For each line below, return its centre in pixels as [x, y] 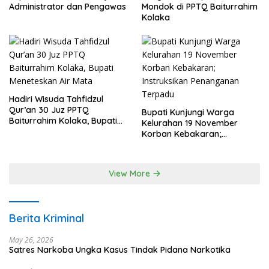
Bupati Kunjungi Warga [188, 113]
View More [130, 174]
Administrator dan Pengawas [68, 7]
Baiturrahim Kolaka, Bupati [63, 121]
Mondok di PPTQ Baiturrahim [200, 7]
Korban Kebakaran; [182, 134]
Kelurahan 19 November [190, 123]
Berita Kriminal [47, 219]
